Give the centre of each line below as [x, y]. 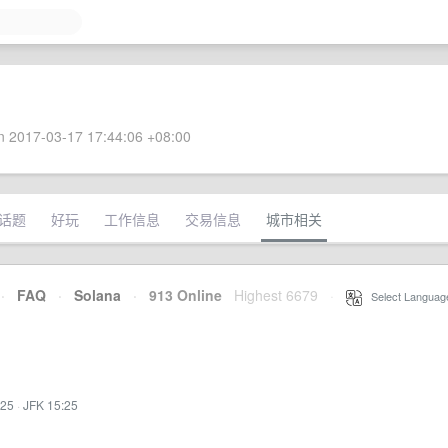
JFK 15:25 [50, 404]
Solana [97, 295]
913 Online [179, 295]
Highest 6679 [276, 295]
